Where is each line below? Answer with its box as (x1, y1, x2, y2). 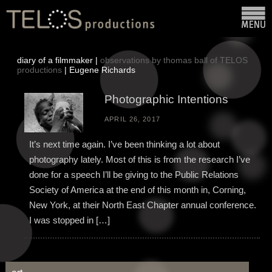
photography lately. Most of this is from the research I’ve (29, 154, 251, 165)
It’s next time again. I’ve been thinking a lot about (29, 139, 220, 150)
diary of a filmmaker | (17, 55, 101, 65)
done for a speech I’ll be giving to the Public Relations (29, 169, 239, 180)
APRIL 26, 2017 (104, 115, 160, 123)
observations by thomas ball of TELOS (100, 55, 248, 65)
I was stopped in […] (29, 215, 110, 226)
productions (17, 65, 63, 75)
